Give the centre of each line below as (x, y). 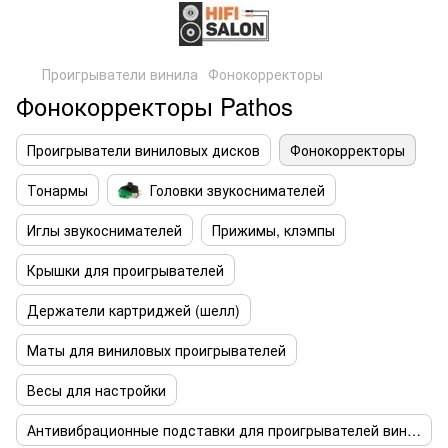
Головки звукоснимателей (237, 190)
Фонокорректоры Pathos (154, 105)
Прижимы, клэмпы (273, 230)
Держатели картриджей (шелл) (133, 310)
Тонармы (57, 190)
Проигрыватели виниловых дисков (143, 150)
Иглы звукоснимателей (104, 230)
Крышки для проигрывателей (125, 270)
